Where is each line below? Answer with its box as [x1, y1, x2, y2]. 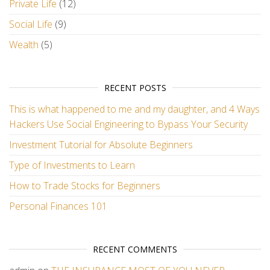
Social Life [9, 17, 52, 31]
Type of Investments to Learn [9, 159, 135, 172]
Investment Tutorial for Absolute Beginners [9, 138, 193, 151]
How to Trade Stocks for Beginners [9, 179, 160, 192]
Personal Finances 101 [9, 199, 107, 213]
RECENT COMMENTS [93, 243, 177, 255]
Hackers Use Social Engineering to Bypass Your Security [9, 118, 248, 131]
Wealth [9, 38, 39, 51]
